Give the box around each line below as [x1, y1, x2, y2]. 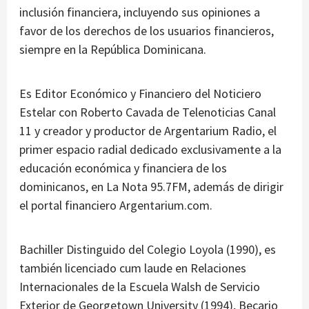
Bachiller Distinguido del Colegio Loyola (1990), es [19, 241, 276, 258]
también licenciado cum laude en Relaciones [19, 260, 246, 277]
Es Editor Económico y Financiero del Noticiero [19, 86, 261, 102]
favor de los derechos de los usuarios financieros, [19, 23, 274, 39]
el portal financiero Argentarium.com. [19, 197, 212, 214]
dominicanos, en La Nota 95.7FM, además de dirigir [19, 179, 283, 195]
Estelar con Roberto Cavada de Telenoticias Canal [19, 104, 276, 121]
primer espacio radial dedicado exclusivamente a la [19, 141, 281, 158]
